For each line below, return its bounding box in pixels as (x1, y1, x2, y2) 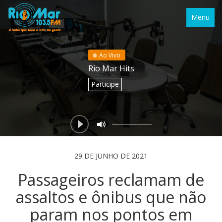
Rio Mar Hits (88, 62, 134, 74)
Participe (91, 79, 119, 89)
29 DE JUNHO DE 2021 (74, 151, 148, 161)
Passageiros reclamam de (18, 169, 204, 190)
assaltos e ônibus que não (16, 186, 206, 208)
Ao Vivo (99, 51, 120, 59)
